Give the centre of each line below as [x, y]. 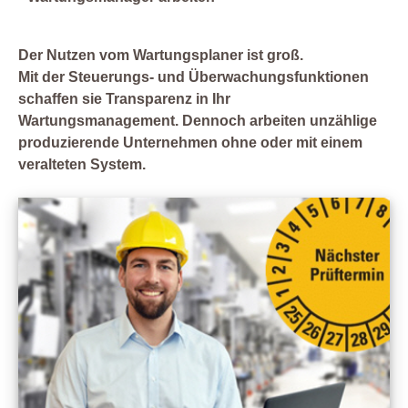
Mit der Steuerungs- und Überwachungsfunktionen [194, 77]
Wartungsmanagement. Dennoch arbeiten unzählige [198, 121]
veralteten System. [82, 165]
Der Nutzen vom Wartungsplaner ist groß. [161, 56]
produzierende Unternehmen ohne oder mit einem [190, 143]
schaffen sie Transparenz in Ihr [124, 99]
